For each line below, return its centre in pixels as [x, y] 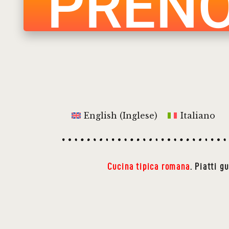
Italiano [198, 115]
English [101, 115]
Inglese [139, 115]
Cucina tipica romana [148, 167]
